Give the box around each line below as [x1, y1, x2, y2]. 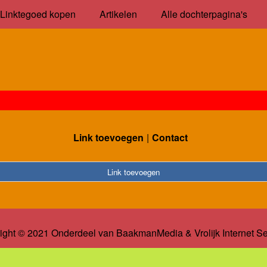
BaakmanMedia [116, 226, 183, 240]
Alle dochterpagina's [160, 7, 247, 21]
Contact [152, 130, 188, 144]
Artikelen [99, 7, 137, 21]
